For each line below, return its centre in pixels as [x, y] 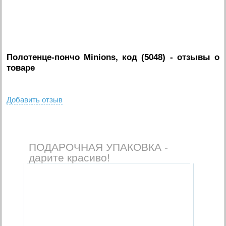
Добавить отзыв [35, 99]
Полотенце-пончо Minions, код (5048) [86, 57]
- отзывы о [192, 57]
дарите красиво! [69, 157]
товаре [21, 68]
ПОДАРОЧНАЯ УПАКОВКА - [98, 147]
